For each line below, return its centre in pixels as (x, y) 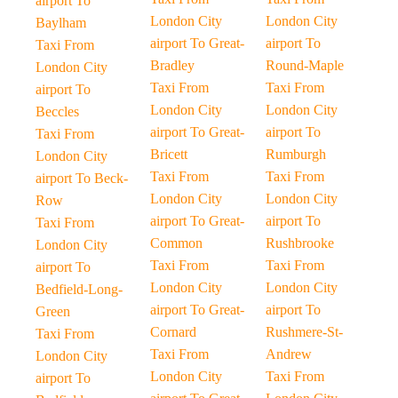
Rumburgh (295, 154)
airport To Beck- (82, 178)
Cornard (174, 332)
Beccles (57, 111)
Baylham (61, 23)
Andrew (288, 354)
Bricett (169, 154)
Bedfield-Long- (79, 289)
